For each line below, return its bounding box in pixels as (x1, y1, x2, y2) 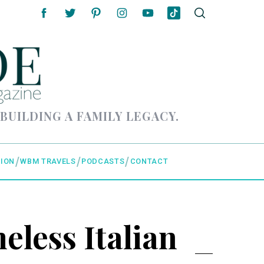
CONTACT (130, 157, 169, 166)
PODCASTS (81, 157, 125, 166)
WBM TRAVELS (20, 157, 76, 166)
